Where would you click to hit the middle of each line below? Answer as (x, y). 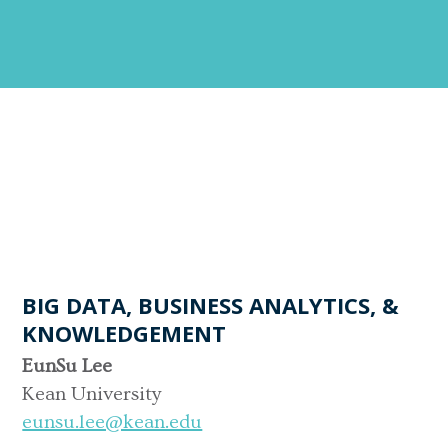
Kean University (92, 393)
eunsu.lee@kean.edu (112, 421)
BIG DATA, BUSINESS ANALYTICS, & (211, 304)
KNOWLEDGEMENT (124, 332)
